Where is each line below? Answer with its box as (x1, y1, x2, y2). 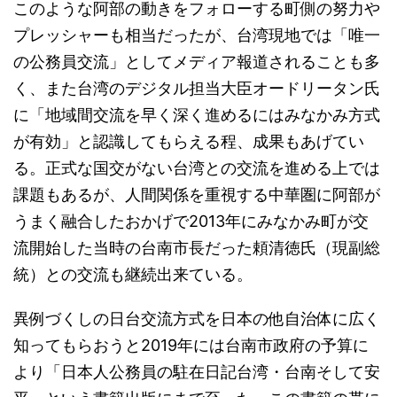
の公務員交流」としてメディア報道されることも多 (13, 52, 380, 71)
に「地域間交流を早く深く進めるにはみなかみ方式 (13, 105, 380, 124)
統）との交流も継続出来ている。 (13, 265, 253, 284)
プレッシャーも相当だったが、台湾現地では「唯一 (13, 26, 380, 44)
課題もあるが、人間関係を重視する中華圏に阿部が (13, 185, 380, 204)
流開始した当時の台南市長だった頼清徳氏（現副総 (13, 238, 380, 257)
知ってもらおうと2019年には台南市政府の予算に (13, 336, 369, 354)
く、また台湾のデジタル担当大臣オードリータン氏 (13, 79, 380, 97)
